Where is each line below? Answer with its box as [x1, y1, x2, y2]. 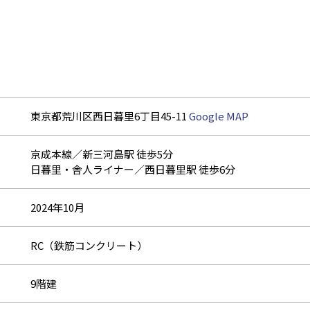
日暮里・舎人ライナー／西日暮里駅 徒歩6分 [30, 161, 235, 176]
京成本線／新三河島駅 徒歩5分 [30, 146, 173, 161]
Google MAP [189, 108, 248, 123]
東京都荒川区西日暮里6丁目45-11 [30, 108, 189, 123]
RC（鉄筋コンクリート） [30, 237, 147, 253]
